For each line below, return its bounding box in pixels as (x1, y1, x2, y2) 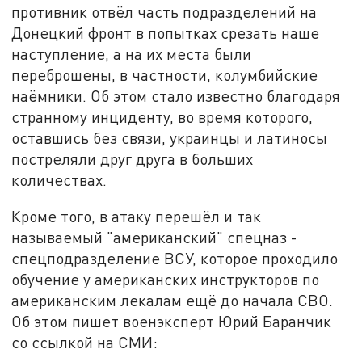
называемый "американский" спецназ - (11, 228, 298, 247)
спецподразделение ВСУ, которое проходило (11, 249, 339, 268)
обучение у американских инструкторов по (11, 270, 320, 289)
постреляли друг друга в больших (11, 149, 254, 168)
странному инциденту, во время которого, (11, 107, 314, 126)
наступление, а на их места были (11, 44, 252, 63)
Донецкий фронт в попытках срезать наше (11, 23, 320, 42)
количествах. (11, 170, 107, 189)
